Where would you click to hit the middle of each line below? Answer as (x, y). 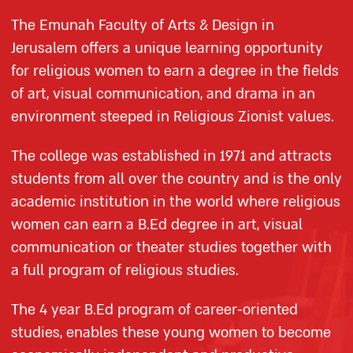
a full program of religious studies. (125, 271)
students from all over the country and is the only (176, 179)
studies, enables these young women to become (171, 333)
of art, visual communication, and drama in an (163, 94)
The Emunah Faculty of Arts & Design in (143, 26)
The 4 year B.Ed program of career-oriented (154, 310)
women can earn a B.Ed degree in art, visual (157, 225)
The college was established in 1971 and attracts (171, 156)
